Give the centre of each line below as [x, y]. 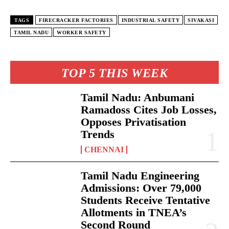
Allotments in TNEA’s [134, 212]
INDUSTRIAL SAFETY [150, 20]
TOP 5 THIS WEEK [114, 73]
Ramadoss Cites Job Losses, [149, 109]
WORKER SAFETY [82, 32]
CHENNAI [104, 149]
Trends [98, 134]
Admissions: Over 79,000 [141, 188]
